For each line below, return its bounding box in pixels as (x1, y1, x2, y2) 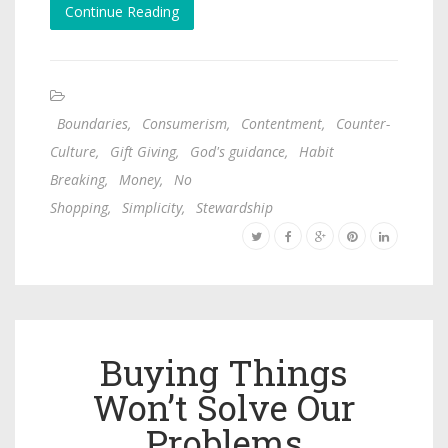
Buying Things (100, 348, 348, 395)
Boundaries (57, 113, 128, 133)
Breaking (50, 169, 105, 189)
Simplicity (122, 197, 182, 217)
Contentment (241, 113, 322, 133)
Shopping (50, 197, 108, 217)
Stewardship (196, 197, 273, 217)
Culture (50, 141, 96, 161)
